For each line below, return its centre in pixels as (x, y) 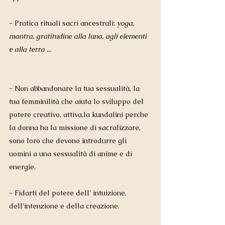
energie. (22, 167)
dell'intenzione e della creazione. (66, 206)
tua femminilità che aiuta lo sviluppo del (77, 102)
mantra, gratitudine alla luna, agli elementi (79, 36)
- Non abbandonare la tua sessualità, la (75, 89)
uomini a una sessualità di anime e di (72, 154)
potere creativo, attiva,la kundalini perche (80, 115)
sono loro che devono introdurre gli (69, 141)
